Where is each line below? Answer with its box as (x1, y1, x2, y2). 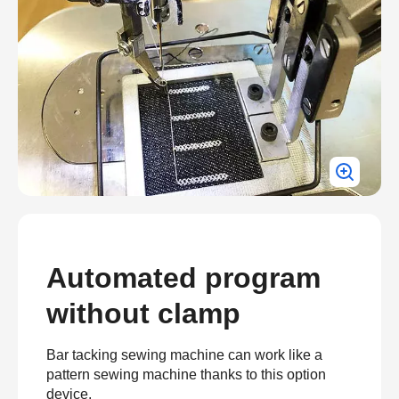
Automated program (46, 262, 321, 295)
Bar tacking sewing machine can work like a (46, 347, 322, 363)
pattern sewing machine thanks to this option (46, 367, 326, 383)
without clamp (46, 297, 240, 330)
